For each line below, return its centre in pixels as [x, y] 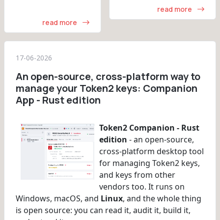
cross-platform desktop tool [151, 151]
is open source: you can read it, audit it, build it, [103, 210]
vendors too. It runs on [142, 187]
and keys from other [137, 175]
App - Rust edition [58, 100]
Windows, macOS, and [58, 199]
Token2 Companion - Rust [149, 128]
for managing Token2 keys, [150, 163]
